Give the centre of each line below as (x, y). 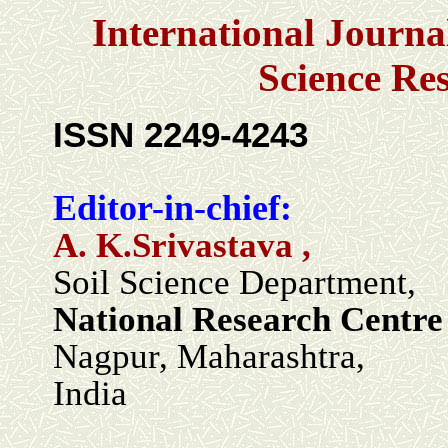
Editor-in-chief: (172, 208)
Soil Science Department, (234, 282)
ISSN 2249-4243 (180, 134)
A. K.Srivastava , (182, 245)
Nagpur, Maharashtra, (209, 356)
